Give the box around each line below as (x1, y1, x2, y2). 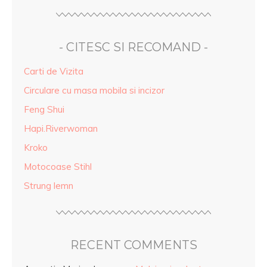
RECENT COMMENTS (70, 237, 197, 252)
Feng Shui (24, 103, 64, 115)
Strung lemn (24, 179, 73, 191)
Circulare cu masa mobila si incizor (24, 84, 164, 96)
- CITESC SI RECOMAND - (59, 39, 208, 54)
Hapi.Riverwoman (24, 122, 98, 134)
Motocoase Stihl (24, 160, 92, 172)
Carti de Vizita (24, 65, 83, 77)
